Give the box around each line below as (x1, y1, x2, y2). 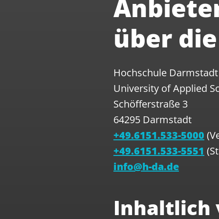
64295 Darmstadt (113, 113, 192, 126)
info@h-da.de (113, 160, 179, 173)
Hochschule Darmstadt (113, 66, 218, 79)
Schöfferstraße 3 (113, 97, 188, 110)
